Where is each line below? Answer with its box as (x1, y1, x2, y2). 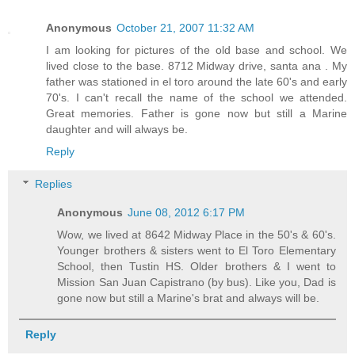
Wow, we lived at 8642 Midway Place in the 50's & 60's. (57, 228, 336, 242)
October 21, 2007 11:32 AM (116, 21, 254, 34)
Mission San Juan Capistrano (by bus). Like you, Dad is (57, 276, 336, 289)
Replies (35, 177, 73, 191)
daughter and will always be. (46, 122, 188, 136)
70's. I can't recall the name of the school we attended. (46, 90, 347, 104)
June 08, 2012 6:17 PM (128, 206, 246, 219)
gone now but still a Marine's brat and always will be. (57, 292, 320, 305)
